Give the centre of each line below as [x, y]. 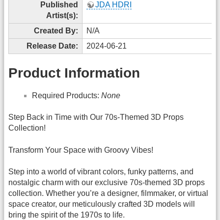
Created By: [56, 30]
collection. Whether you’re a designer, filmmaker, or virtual [108, 193]
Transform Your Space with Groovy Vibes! [81, 150]
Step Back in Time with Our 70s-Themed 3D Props [96, 117]
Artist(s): [62, 15]
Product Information [74, 73]
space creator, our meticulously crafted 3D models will [102, 204]
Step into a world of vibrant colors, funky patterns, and [101, 172]
